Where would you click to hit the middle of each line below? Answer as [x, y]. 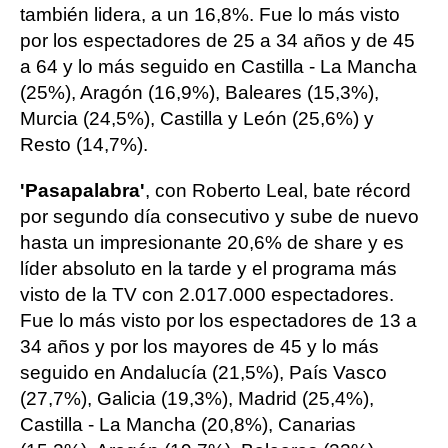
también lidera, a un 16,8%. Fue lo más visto [210, 14]
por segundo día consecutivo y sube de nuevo [219, 216]
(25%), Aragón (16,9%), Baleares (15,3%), [199, 92]
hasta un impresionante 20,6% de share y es [212, 242]
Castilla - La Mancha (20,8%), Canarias [188, 424]
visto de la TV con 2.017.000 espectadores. [207, 294]
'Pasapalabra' [82, 190]
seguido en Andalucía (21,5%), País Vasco [203, 372]
